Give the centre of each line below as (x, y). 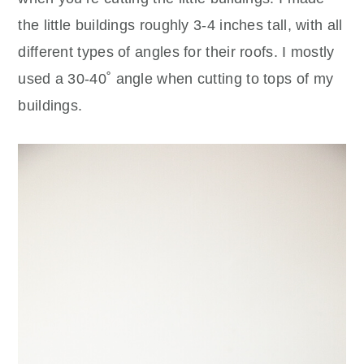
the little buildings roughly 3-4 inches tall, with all (180, 25)
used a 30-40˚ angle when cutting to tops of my (176, 78)
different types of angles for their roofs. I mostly (176, 52)
